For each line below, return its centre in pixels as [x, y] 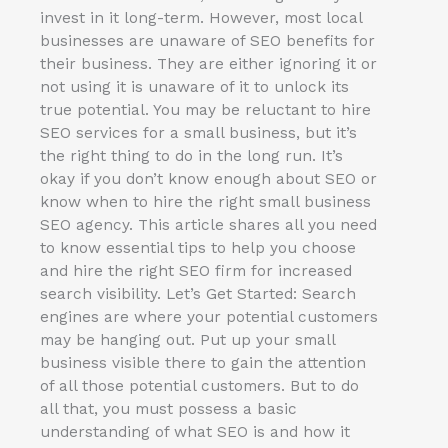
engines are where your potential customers [209, 317]
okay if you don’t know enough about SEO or [208, 179]
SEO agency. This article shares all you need [208, 225]
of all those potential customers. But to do [199, 386]
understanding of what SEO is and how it [195, 432]
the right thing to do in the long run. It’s [191, 156]
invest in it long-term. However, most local [201, 18]
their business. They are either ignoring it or [208, 64]
